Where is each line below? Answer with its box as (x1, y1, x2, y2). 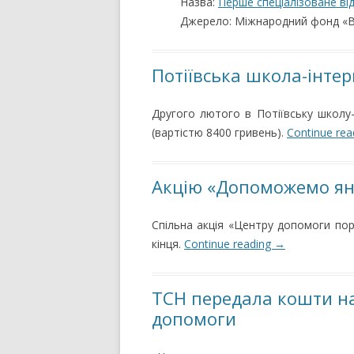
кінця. (152, 236, 184, 251)
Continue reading (184, 236, 274, 251)
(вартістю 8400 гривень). (152, 125, 287, 140)
